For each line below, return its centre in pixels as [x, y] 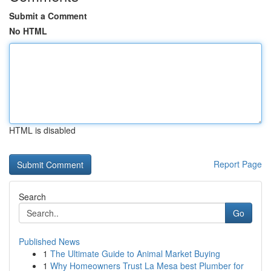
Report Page [238, 164]
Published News [49, 241]
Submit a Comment [48, 16]
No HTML [28, 31]
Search [32, 197]
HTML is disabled [42, 130]
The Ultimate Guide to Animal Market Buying [135, 253]
